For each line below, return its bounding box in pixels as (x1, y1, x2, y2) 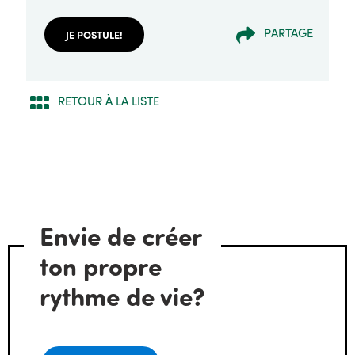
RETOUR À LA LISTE (57, 93, 159, 109)
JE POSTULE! (65, 28, 123, 42)
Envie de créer (39, 218, 202, 253)
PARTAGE (264, 25, 314, 40)
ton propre (39, 248, 162, 283)
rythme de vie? (39, 278, 205, 313)
